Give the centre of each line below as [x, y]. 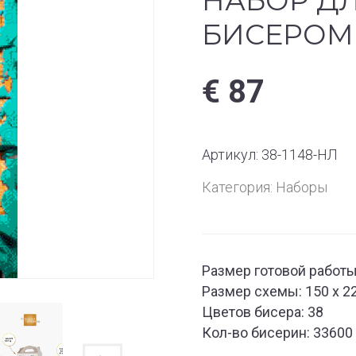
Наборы [302, 187]
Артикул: [232, 155]
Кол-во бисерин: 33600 [277, 333]
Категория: [239, 187]
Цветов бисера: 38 [263, 312]
